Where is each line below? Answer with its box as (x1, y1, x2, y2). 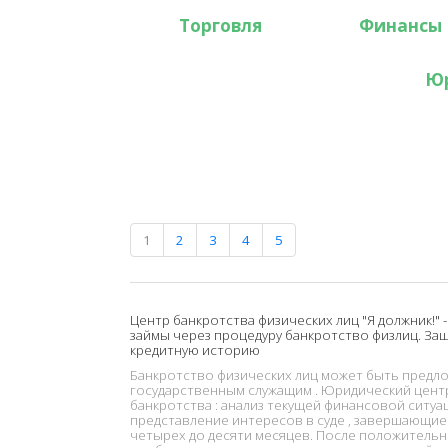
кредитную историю (130, 340, 260, 359)
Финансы (358, 13, 442, 38)
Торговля (178, 13, 262, 38)
